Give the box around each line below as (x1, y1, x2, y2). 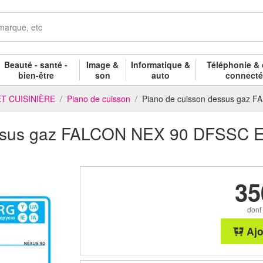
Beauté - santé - (4, 58, 68, 70)
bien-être (18, 69, 54, 81)
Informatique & (131, 58, 191, 70)
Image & (86, 58, 119, 70)
